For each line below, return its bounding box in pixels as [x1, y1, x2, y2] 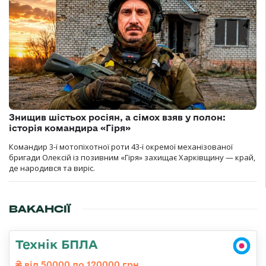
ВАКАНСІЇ [9, 202, 71, 216]
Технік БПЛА [15, 237, 98, 252]
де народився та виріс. [9, 163, 95, 174]
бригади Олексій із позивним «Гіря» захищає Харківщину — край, [9, 152, 255, 163]
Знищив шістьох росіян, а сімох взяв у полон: [9, 112, 226, 123]
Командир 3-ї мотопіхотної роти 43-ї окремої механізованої [9, 141, 233, 153]
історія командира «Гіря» [9, 123, 131, 134]
